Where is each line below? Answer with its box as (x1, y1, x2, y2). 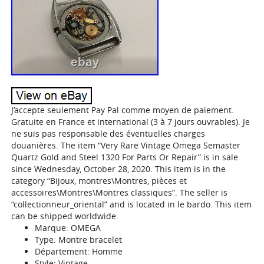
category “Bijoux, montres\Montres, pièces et (11, 175, 187, 186)
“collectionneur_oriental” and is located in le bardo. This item (11, 199, 252, 210)
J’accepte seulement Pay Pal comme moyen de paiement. (11, 104, 235, 115)
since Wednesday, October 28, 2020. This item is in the (11, 163, 226, 174)
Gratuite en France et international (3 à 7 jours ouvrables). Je (11, 116, 250, 127)
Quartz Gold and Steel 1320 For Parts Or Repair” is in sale (11, 151, 239, 163)
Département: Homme (35, 246, 123, 257)
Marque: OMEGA (35, 222, 101, 233)
